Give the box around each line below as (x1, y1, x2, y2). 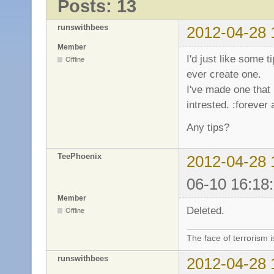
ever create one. (187, 68, 261, 81)
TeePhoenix (57, 151, 102, 161)
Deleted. (187, 204, 224, 217)
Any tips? (187, 120, 229, 133)
